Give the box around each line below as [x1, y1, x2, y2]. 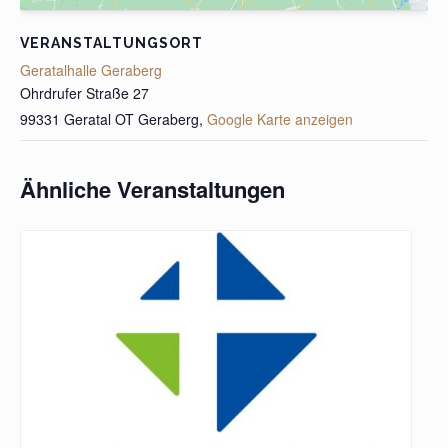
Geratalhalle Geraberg [20, 59, 162, 80]
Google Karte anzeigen [207, 108, 353, 129]
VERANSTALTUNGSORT [20, 34, 203, 51]
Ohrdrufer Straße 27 [20, 82, 149, 103]
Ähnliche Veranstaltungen [20, 172, 285, 205]
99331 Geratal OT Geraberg [20, 108, 199, 129]
